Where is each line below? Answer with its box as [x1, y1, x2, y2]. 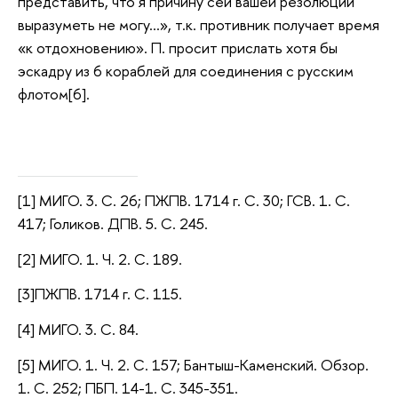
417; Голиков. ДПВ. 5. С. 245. [18, 213, 208, 235]
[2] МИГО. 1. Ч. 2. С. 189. [18, 248, 182, 269]
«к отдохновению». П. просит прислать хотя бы [18, 36, 338, 58]
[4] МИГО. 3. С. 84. [18, 319, 139, 340]
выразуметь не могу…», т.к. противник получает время [18, 13, 379, 35]
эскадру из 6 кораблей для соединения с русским [18, 60, 354, 81]
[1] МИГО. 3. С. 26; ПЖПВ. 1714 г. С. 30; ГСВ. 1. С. [18, 190, 350, 211]
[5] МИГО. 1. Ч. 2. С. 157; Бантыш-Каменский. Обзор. [18, 354, 369, 375]
